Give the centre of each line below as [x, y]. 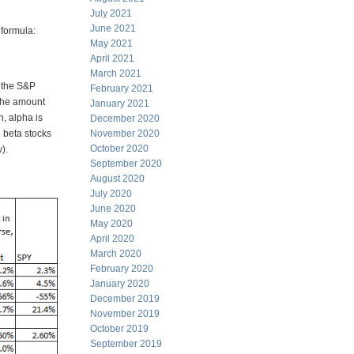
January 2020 [120, 284]
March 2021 [116, 73]
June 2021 [113, 28]
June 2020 [113, 209]
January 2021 [120, 104]
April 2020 [112, 239]
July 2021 [111, 13]
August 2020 [117, 179]
